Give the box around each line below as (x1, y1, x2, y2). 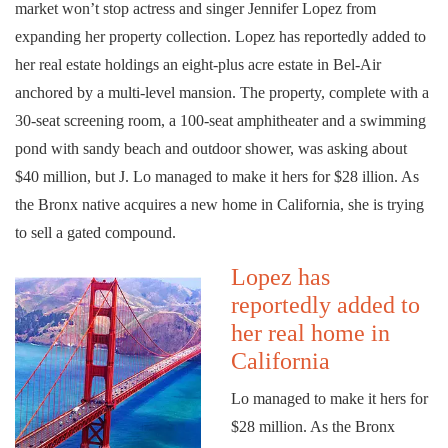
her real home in (231, 320, 390, 346)
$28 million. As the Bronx (231, 418, 395, 435)
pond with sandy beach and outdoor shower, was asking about (15, 140, 407, 157)
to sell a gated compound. (15, 224, 176, 241)
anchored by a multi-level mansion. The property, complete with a (15, 84, 429, 101)
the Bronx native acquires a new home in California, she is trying (15, 196, 424, 213)
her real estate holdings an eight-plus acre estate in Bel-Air (15, 56, 381, 73)
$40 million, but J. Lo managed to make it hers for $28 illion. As (15, 168, 419, 185)
